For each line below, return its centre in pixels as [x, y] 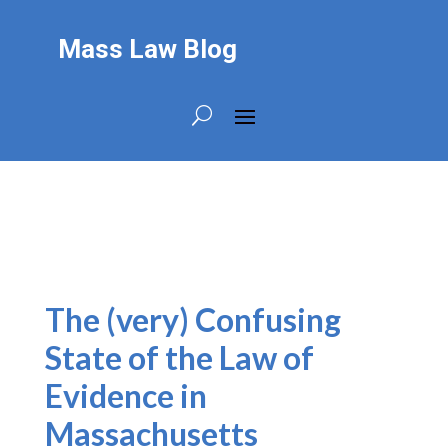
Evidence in [125, 395]
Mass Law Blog [147, 49]
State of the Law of [179, 357]
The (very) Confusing [192, 319]
